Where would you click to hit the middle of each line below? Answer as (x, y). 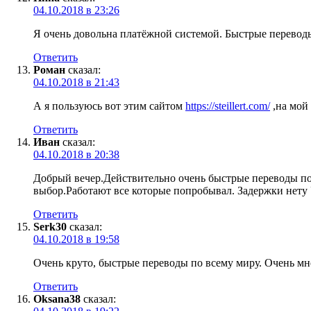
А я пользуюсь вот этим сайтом (109, 106)
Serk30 (50, 226)
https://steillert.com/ (228, 106)
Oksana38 (57, 299)
